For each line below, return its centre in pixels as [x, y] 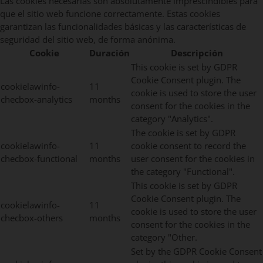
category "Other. [164, 237]
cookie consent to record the [188, 146]
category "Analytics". [172, 119]
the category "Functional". [183, 172]
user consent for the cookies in [193, 159]
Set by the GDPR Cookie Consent [196, 252]
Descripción [197, 53]
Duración [109, 53]
